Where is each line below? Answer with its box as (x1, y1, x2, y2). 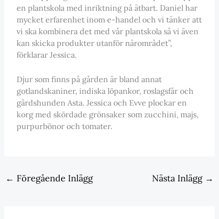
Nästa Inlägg (152, 172, 205, 184)
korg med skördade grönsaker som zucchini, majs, (16, 109, 198, 119)
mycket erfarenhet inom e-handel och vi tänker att (16, 14, 202, 24)
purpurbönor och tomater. (16, 121, 112, 131)
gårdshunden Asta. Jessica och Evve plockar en (16, 97, 187, 108)
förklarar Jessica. (16, 49, 77, 60)
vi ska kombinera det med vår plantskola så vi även (16, 26, 198, 36)
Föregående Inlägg (14, 172, 93, 184)
